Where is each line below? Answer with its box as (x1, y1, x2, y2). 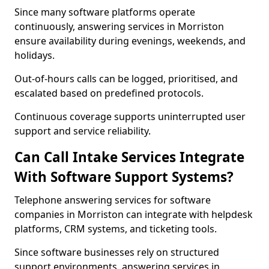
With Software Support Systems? (14, 168, 234, 186)
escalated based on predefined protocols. (14, 86, 204, 100)
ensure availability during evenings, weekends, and (14, 34, 246, 47)
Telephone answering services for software (14, 193, 211, 207)
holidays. (14, 49, 55, 62)
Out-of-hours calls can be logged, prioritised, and (14, 72, 238, 85)
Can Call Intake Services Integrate (14, 148, 244, 166)
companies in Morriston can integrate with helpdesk (14, 208, 253, 221)
